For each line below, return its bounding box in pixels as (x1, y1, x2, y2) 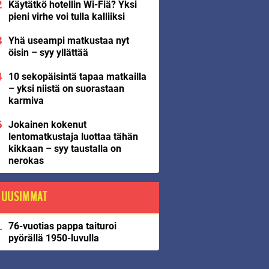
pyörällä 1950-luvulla (8, 232, 99, 244)
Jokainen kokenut (8, 119, 86, 130)
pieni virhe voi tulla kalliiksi (8, 11, 125, 22)
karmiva (8, 95, 44, 106)
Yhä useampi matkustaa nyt (8, 35, 129, 46)
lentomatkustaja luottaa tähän (8, 131, 138, 142)
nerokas (8, 155, 44, 166)
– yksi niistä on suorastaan (8, 83, 124, 94)
